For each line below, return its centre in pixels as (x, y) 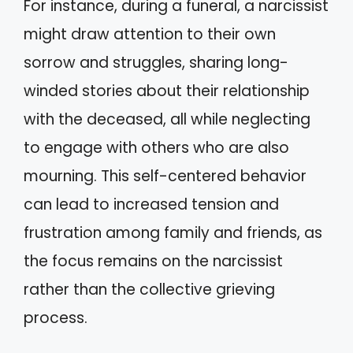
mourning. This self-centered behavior (165, 176)
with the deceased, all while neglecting (167, 119)
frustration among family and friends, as (173, 232)
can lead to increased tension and (151, 204)
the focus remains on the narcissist (153, 261)
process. (56, 318)
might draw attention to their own (150, 34)
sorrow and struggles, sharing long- (156, 62)
